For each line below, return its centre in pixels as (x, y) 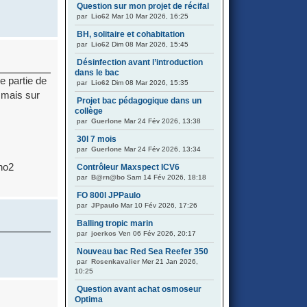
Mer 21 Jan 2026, (169, 261)
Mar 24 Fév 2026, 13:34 (161, 149)
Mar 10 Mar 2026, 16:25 (149, 16)
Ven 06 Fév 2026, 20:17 (156, 233)
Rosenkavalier (115, 261)
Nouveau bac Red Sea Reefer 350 (143, 251)
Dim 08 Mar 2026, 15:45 (149, 44)
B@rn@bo (108, 177)
